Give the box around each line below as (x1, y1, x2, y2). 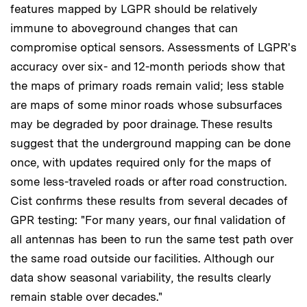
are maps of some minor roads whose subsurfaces (10, 97, 282, 112)
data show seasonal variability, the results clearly (10, 270, 271, 284)
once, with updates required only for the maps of (10, 155, 271, 169)
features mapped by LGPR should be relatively (10, 1, 258, 16)
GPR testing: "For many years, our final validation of (10, 212, 286, 227)
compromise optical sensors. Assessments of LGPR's (10, 40, 297, 54)
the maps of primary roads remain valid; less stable (10, 78, 284, 93)
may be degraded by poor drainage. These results (10, 116, 273, 131)
